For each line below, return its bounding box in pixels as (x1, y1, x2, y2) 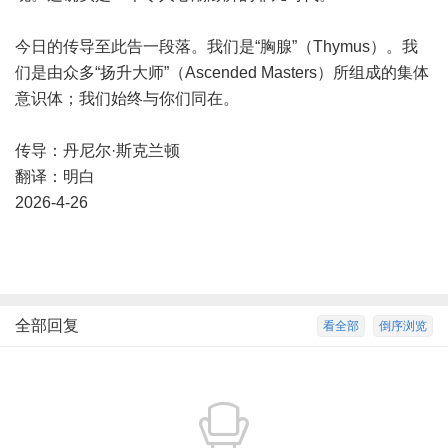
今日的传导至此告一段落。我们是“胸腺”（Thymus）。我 (15, 38, 418, 55)
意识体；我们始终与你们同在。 (15, 90, 239, 107)
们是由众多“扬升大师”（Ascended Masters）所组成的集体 (15, 64, 429, 81)
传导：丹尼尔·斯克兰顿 (15, 142, 180, 159)
